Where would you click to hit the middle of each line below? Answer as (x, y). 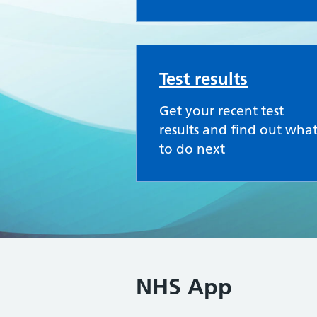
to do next (192, 149)
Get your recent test (221, 111)
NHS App (184, 287)
